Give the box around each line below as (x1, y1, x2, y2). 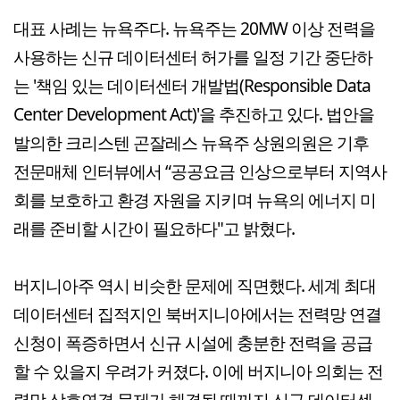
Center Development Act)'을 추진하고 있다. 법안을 (13, 101, 374, 126)
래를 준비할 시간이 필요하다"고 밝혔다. (13, 215, 295, 240)
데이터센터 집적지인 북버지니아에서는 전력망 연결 (13, 301, 381, 326)
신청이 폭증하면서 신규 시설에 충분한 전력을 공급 (13, 329, 372, 354)
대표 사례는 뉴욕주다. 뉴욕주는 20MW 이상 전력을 (13, 15, 375, 40)
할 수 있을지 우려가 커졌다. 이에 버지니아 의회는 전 (13, 358, 383, 383)
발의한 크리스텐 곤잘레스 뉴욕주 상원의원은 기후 (13, 129, 369, 154)
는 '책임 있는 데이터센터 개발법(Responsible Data (13, 72, 371, 97)
